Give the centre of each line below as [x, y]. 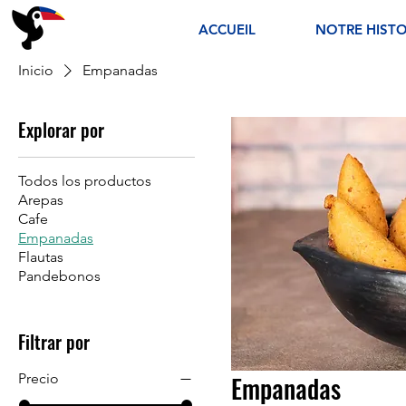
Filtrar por [54, 341]
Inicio [36, 70]
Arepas [41, 199]
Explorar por [61, 129]
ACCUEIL [227, 29]
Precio [39, 378]
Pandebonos [59, 275]
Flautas [41, 256]
